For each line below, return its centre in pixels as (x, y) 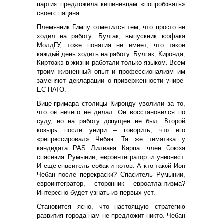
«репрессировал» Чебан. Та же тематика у (111, 139)
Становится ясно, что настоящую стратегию (111, 206)
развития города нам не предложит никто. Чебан (111, 215)
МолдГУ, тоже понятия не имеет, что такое (111, 45)
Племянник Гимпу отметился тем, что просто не (111, 27)
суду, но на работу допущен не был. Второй (111, 121)
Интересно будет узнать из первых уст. (96, 192)
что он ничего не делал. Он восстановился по (111, 112)
